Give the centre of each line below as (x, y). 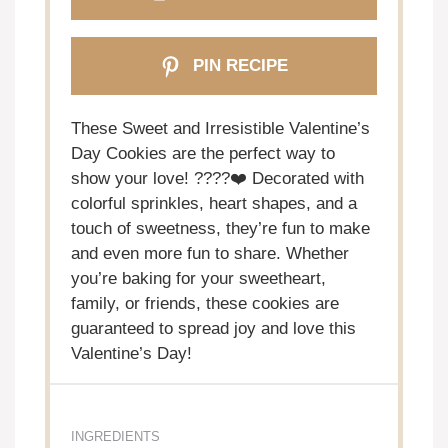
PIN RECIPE (237, 66)
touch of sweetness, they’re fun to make (221, 228)
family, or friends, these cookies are (205, 303)
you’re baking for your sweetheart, (199, 278)
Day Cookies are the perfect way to (203, 153)
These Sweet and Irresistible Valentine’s (221, 128)
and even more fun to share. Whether (210, 253)
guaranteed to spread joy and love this (214, 328)
